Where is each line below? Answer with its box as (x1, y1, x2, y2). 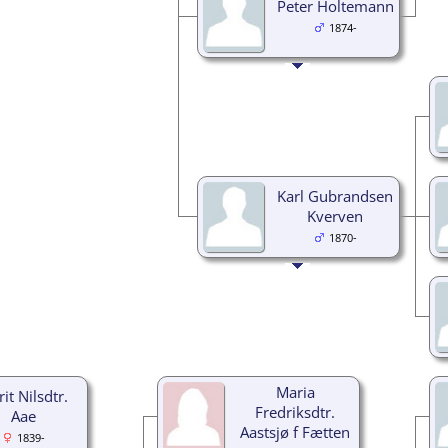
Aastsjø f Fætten (240, 421, 350, 442)
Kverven (307, 205, 363, 226)
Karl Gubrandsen (277, 185, 393, 206)
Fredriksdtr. (255, 401, 335, 422)
